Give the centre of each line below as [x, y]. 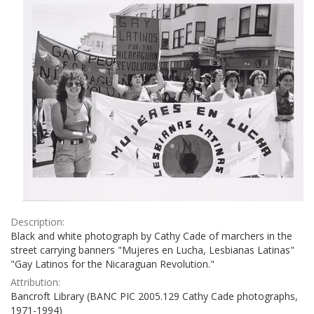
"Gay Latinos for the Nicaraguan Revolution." [112, 264]
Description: [37, 221]
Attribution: [35, 282]
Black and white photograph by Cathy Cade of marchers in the [151, 235]
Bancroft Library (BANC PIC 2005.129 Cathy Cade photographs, [154, 296]
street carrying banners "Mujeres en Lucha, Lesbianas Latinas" [152, 250]
